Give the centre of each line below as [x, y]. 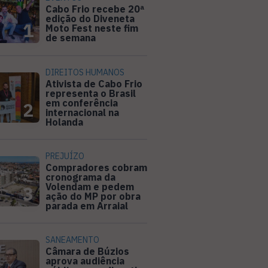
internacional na [82, 113]
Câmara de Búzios [87, 252]
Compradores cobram [96, 168]
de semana [71, 38]
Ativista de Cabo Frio [94, 84]
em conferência [82, 103]
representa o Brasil [91, 94]
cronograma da [80, 177]
